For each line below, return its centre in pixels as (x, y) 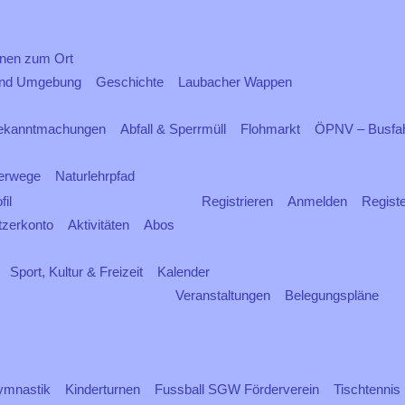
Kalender (184, 272)
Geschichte (130, 82)
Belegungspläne (332, 295)
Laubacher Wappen (235, 82)
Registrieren (237, 201)
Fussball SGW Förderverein (237, 389)
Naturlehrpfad (95, 176)
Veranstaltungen (223, 295)
